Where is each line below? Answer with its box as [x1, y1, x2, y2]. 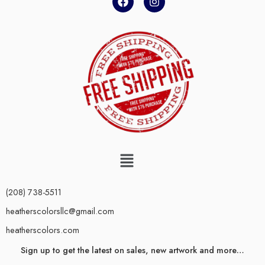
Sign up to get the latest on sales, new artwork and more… [21, 243, 244, 256]
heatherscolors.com [6, 223, 79, 236]
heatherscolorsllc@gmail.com [6, 204, 114, 217]
